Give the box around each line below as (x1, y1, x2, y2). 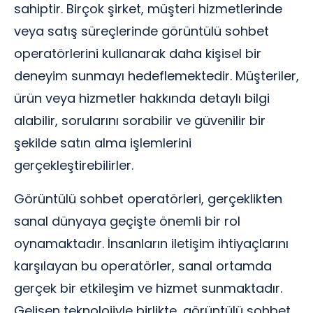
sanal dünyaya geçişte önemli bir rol (14, 212, 240, 230)
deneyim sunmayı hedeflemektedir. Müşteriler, (14, 67, 299, 85)
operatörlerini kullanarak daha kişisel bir (14, 45, 261, 62)
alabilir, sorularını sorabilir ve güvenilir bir (14, 112, 265, 129)
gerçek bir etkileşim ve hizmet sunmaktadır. (14, 279, 282, 297)
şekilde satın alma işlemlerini (14, 134, 191, 152)
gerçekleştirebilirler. (14, 156, 133, 174)
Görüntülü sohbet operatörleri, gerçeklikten (14, 190, 282, 208)
